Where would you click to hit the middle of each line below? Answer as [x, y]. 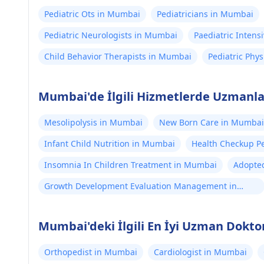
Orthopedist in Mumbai [91, 252]
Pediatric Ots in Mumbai [92, 14]
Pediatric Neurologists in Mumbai [111, 35]
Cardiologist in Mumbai [200, 252]
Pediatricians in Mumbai [205, 14]
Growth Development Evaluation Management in [141, 186]
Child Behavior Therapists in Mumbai [118, 56]
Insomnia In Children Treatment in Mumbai [131, 165]
